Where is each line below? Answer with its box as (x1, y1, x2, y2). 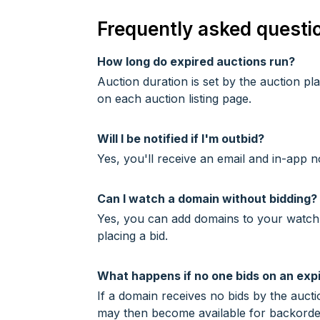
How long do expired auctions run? (97, 54, 295, 69)
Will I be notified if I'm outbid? (97, 131, 264, 146)
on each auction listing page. (97, 91, 251, 106)
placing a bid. (97, 229, 168, 244)
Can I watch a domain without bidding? (97, 191, 317, 206)
